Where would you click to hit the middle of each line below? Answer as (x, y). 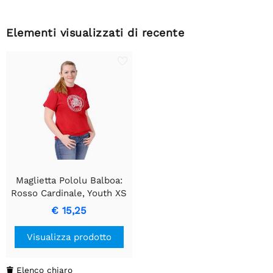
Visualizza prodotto (69, 237)
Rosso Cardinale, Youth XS (69, 193)
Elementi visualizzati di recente (95, 33)
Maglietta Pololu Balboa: (69, 180)
